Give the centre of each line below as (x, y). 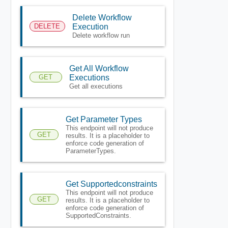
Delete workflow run (101, 35)
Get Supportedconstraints (111, 184)
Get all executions (96, 86)
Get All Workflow (99, 68)
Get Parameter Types (104, 119)
